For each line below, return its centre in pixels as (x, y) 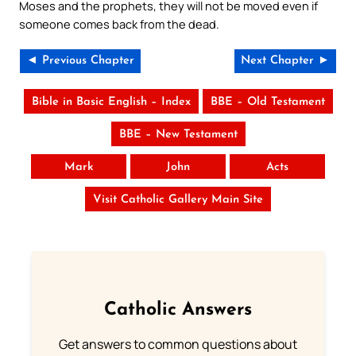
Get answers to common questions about (178, 344)
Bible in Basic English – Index (111, 102)
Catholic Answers (178, 311)
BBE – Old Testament (267, 102)
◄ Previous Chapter (80, 60)
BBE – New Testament (178, 134)
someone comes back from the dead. (119, 23)
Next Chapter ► (285, 60)
